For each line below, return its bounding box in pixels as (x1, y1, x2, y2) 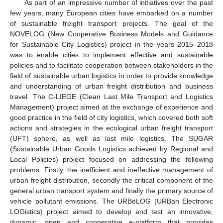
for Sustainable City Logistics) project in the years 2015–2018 (10, 40, 213, 48)
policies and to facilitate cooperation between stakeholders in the (10, 61, 213, 69)
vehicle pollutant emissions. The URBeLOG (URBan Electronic (10, 197, 213, 205)
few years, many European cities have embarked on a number (10, 8, 213, 17)
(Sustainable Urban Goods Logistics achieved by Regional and (10, 144, 213, 153)
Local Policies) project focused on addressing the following (10, 155, 213, 163)
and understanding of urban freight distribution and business (10, 82, 213, 90)
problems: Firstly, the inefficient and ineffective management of (10, 165, 213, 174)
